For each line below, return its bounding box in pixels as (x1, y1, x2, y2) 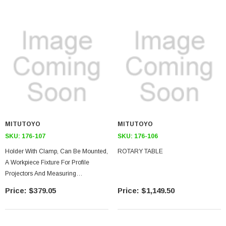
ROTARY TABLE (118, 148, 163, 155)
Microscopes (5, 181, 39, 188)
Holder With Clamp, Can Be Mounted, (5, 148, 108, 155)
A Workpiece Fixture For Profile (5, 159, 89, 166)
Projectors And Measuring (5, 170, 76, 177)
